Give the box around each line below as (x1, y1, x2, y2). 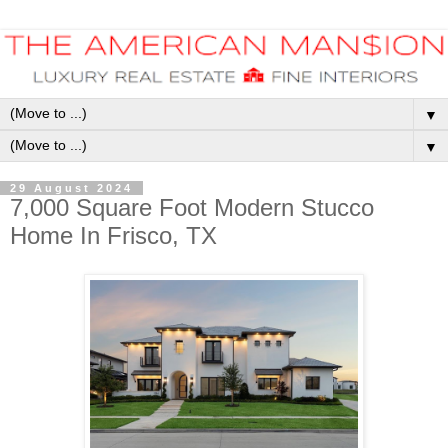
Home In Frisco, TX (10, 222, 217, 250)
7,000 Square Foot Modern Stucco (10, 194, 374, 222)
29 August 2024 (10, 182, 133, 195)
